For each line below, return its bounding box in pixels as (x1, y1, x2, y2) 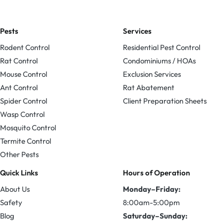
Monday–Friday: (123, 184, 180, 194)
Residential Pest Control (123, 43, 200, 53)
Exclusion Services (123, 69, 181, 79)
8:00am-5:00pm (123, 198, 180, 208)
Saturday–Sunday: (123, 211, 187, 221)
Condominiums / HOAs (123, 56, 196, 66)
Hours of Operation (123, 168, 190, 178)
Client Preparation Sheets (123, 96, 207, 106)
